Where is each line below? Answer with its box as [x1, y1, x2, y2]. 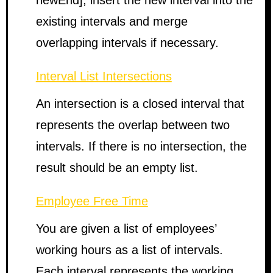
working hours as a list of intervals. [35, 243, 223, 257]
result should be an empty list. [35, 161, 198, 174]
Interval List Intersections [35, 69, 172, 83]
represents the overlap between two [35, 118, 230, 132]
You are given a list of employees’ [35, 222, 216, 235]
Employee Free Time [35, 194, 148, 208]
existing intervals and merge [35, 15, 188, 28]
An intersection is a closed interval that [35, 97, 244, 110]
